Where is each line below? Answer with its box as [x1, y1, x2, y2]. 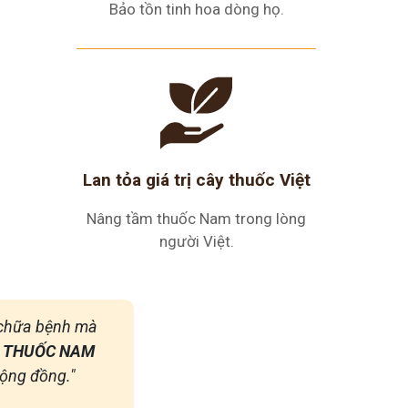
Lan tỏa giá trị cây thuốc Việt [82, 169, 311, 190]
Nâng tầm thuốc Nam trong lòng [87, 209, 306, 228]
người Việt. [158, 232, 234, 250]
